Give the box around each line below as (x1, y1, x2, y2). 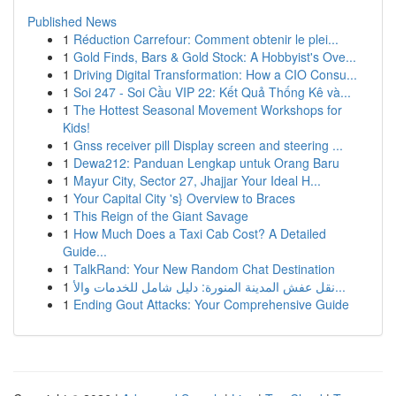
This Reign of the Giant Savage (73, 207, 248, 225)
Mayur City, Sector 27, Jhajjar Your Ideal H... (73, 171, 321, 189)
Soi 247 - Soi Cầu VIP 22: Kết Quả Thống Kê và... (73, 83, 351, 101)
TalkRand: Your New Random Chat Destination (73, 260, 335, 278)
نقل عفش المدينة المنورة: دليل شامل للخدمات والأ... (335, 278, 346, 295)
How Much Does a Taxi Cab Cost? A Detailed (73, 225, 326, 242)
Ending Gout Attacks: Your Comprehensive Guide (73, 295, 349, 313)
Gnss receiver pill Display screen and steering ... (73, 136, 343, 154)
